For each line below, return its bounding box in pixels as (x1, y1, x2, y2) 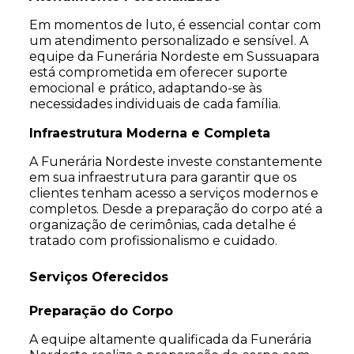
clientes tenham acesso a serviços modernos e (28, 186, 318, 201)
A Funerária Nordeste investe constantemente (28, 154, 322, 169)
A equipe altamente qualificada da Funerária (28, 332, 311, 347)
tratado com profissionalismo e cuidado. (28, 233, 277, 248)
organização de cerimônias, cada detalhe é (28, 217, 296, 232)
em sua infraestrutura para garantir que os (28, 170, 296, 185)
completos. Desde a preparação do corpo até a (28, 201, 322, 217)
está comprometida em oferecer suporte (28, 65, 288, 80)
